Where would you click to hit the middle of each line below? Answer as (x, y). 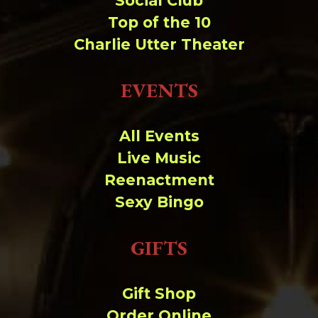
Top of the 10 (159, 22)
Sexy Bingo (159, 202)
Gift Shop (159, 293)
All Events (159, 136)
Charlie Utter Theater (159, 44)
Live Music (159, 158)
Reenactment (159, 180)
